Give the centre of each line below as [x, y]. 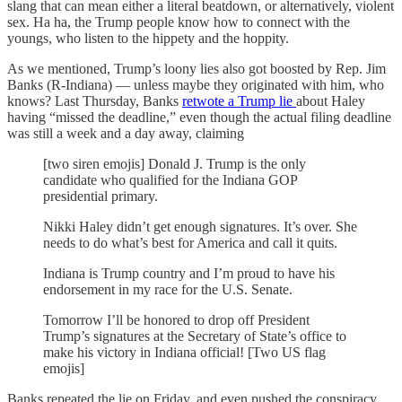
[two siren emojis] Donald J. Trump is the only [175, 163]
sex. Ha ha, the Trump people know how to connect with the [179, 22]
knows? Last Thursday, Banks [95, 100]
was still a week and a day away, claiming [126, 133]
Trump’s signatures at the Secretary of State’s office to [195, 336]
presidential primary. [100, 196]
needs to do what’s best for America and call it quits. [190, 242]
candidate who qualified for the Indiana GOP [170, 179]
